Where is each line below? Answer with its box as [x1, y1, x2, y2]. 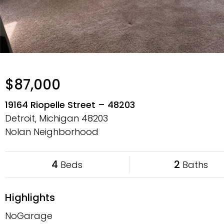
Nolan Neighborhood [5, 125, 98, 138]
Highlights [5, 190, 55, 204]
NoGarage [5, 209, 52, 222]
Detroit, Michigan [5, 112, 81, 124]
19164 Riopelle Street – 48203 [5, 98, 135, 111]
